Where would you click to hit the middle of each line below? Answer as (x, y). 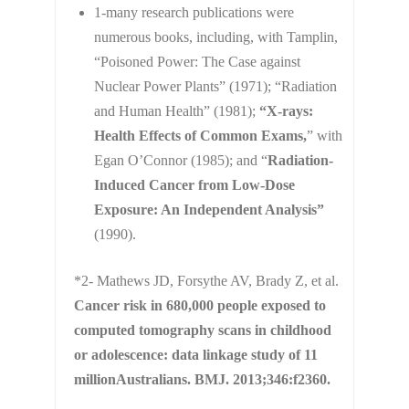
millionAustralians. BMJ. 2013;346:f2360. (202, 379)
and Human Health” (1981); (176, 110)
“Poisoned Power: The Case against (197, 61)
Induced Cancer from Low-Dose (194, 184)
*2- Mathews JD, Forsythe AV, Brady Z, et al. (206, 280)
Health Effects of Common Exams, (200, 135)
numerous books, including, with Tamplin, (215, 37)
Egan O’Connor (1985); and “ (180, 160)
